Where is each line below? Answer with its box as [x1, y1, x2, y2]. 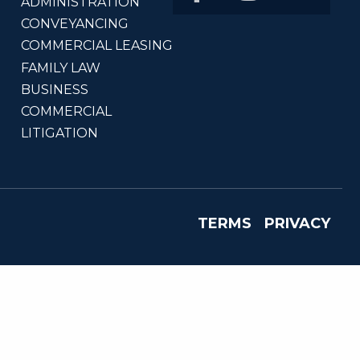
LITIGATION [21, 125, 98, 141]
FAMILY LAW [21, 59, 100, 76]
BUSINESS [21, 81, 88, 97]
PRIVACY [264, 215, 330, 233]
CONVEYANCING [21, 16, 129, 32]
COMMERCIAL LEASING [21, 38, 173, 54]
